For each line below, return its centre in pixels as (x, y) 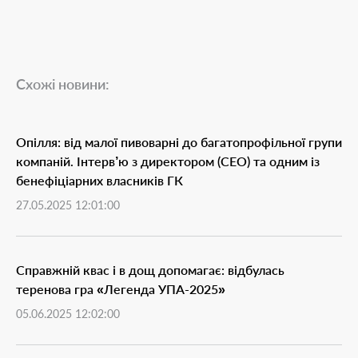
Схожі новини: (63, 84)
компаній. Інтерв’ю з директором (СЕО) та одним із (168, 161)
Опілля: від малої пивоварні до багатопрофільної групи (179, 141)
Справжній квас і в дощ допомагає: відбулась (150, 269)
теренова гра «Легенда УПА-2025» (121, 288)
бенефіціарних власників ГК (99, 180)
